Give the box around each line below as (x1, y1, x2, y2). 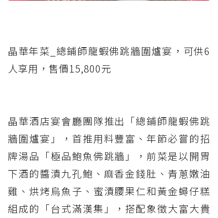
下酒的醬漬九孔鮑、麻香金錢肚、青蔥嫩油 (8, 166, 210, 181)
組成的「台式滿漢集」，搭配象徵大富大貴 (8, 201, 210, 216)
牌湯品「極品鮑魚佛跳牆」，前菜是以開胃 (8, 149, 210, 163)
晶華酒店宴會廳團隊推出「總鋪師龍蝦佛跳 (8, 114, 210, 128)
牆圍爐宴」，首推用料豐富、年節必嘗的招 (8, 131, 210, 146)
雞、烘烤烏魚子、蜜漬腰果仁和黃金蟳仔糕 (8, 184, 210, 199)
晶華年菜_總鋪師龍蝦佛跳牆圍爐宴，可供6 (8, 44, 210, 58)
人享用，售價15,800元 (8, 61, 111, 76)
